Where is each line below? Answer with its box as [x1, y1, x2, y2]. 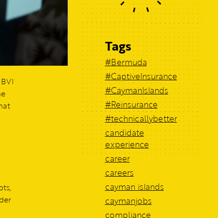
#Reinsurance [105, 98, 158, 110]
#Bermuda [105, 55, 147, 68]
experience [105, 138, 149, 150]
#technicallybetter [105, 112, 177, 125]
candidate [105, 126, 144, 139]
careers [105, 166, 134, 179]
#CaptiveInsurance [105, 70, 177, 82]
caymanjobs [105, 194, 152, 207]
